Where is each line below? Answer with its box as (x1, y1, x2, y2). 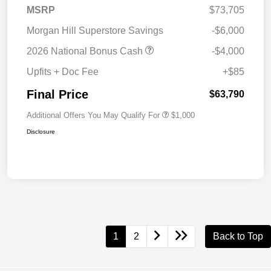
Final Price (27, 88, 88, 102)
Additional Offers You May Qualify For (27, 111, 160, 120)
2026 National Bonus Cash (27, 46, 145, 57)
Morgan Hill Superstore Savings (27, 25, 163, 36)
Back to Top (213, 231, 263, 242)
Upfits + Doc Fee (27, 67, 99, 77)
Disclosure (27, 128, 55, 135)
